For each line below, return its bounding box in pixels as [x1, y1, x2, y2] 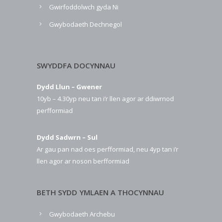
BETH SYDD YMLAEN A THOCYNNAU [37, 187, 164, 198]
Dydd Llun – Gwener [37, 82, 102, 92]
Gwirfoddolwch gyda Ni [49, 2, 118, 12]
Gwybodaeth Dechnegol [49, 20, 122, 29]
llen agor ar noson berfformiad [37, 157, 129, 166]
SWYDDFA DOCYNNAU [37, 60, 115, 71]
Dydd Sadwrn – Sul [37, 133, 98, 142]
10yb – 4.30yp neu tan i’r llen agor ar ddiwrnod [37, 94, 174, 104]
